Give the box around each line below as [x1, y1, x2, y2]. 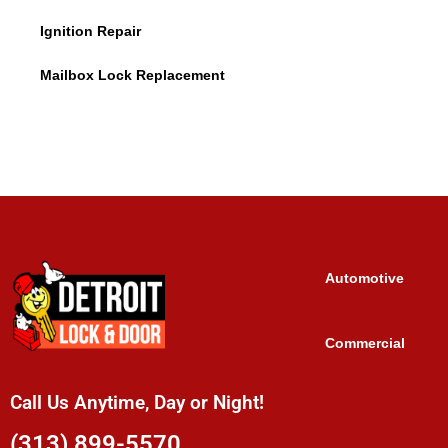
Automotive [324, 270, 404, 287]
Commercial [324, 335, 405, 352]
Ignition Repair [40, 23, 141, 40]
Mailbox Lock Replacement [40, 67, 225, 84]
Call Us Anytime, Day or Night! [10, 390, 264, 414]
